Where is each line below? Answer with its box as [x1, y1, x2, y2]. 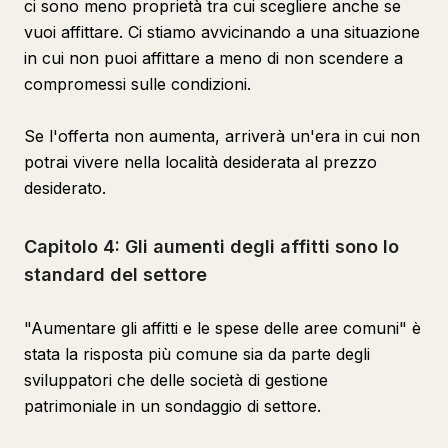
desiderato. [24, 178, 106, 198]
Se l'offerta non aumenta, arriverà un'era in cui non [24, 126, 420, 146]
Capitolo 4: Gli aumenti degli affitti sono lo [24, 236, 399, 257]
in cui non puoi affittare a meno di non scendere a [24, 48, 403, 68]
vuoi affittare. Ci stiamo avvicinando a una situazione [24, 22, 420, 42]
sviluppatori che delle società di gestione [24, 370, 328, 390]
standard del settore [24, 264, 207, 285]
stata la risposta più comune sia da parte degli [24, 344, 370, 364]
